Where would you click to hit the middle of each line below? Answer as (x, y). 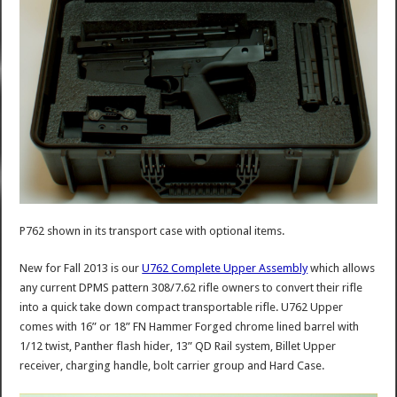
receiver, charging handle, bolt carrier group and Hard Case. (172, 365)
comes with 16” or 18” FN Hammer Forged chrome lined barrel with (190, 326)
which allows (342, 268)
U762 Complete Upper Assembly (225, 268)
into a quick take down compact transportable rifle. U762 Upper (182, 307)
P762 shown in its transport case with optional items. (152, 230)
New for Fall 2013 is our (81, 268)
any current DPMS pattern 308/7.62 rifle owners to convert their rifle (191, 287)
